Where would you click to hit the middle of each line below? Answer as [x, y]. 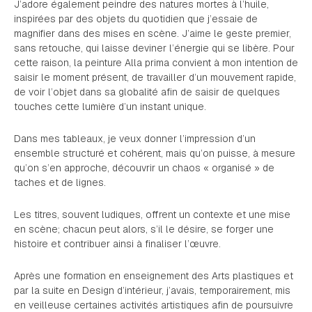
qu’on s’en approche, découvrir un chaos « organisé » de [144, 168]
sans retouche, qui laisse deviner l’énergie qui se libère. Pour [154, 48]
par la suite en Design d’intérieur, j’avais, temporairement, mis [152, 290]
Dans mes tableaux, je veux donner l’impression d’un [135, 139]
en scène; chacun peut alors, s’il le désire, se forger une [144, 229]
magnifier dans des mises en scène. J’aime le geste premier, [153, 33]
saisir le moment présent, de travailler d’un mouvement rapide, [155, 77]
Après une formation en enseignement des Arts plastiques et [154, 276]
